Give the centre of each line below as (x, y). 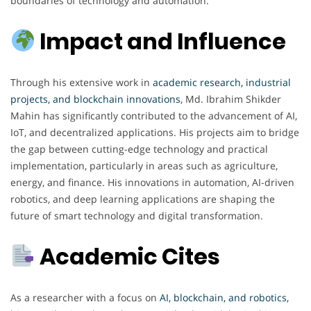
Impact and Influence (161, 42)
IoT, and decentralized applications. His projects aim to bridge (155, 132)
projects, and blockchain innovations (95, 99)
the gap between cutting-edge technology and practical (139, 149)
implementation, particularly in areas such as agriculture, (144, 165)
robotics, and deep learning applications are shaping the (143, 199)
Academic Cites (128, 257)
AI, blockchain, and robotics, (224, 297)
